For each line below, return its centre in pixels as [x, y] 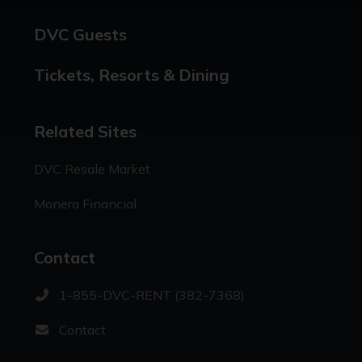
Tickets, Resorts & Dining [131, 75]
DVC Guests [80, 35]
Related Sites [85, 132]
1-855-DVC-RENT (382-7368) [152, 295]
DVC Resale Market [92, 169]
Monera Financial [85, 204]
